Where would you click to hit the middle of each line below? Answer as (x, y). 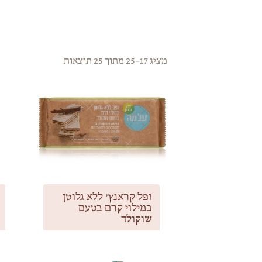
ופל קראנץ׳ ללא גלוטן (107, 196)
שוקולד (137, 218)
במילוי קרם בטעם (115, 207)
